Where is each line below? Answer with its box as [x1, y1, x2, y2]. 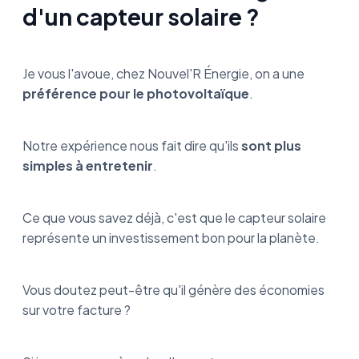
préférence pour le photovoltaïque [22, 84, 249, 102]
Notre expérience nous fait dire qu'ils [22, 136, 239, 154]
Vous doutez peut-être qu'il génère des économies [22, 280, 325, 298]
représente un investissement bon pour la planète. [22, 228, 320, 246]
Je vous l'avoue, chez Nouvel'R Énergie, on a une [22, 64, 305, 82]
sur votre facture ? [22, 301, 133, 318]
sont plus [239, 136, 301, 154]
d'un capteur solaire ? [22, 2, 260, 30]
